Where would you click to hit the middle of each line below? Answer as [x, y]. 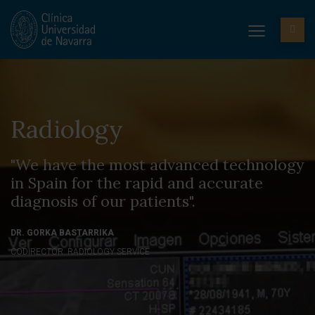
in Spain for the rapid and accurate [137, 182]
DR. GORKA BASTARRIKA [62, 232]
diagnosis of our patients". [103, 201]
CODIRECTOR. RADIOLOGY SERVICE [80, 251]
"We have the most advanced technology [157, 164]
